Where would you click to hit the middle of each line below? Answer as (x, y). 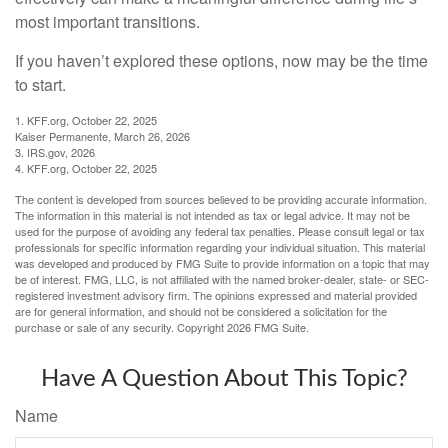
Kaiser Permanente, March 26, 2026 (102, 135)
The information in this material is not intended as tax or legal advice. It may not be (212, 214)
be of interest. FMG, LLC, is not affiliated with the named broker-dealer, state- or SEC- (222, 278)
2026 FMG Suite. (268, 326)
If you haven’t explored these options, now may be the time (221, 60)
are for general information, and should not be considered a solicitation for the (201, 310)
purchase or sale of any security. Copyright (121, 326)
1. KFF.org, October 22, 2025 (86, 119)
